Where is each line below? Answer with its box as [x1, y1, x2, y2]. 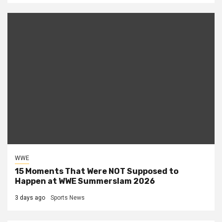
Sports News [51, 194, 85, 202]
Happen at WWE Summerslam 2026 [15, 176, 155, 186]
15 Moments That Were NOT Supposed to [15, 166, 178, 176]
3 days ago [15, 194, 45, 202]
